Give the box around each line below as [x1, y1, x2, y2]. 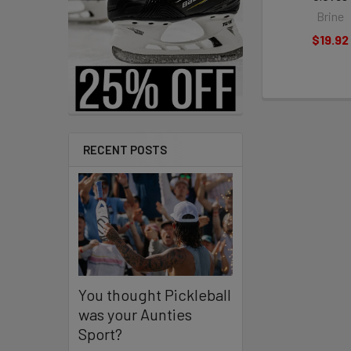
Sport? [78, 324, 122, 344]
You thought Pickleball [78, 285, 231, 305]
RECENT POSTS [83, 142, 167, 157]
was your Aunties [78, 305, 192, 324]
